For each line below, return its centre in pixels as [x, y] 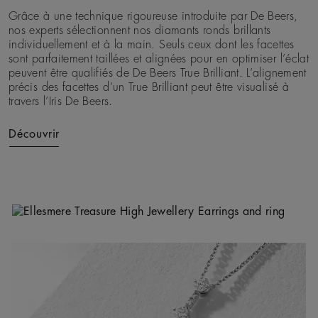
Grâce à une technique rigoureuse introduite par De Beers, [153, 17]
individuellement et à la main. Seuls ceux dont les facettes [152, 45]
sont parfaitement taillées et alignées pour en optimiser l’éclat [159, 59]
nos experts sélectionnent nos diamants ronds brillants [140, 31]
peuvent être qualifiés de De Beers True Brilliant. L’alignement [158, 73]
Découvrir [34, 135]
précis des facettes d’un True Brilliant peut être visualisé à [149, 88]
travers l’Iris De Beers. [61, 102]
